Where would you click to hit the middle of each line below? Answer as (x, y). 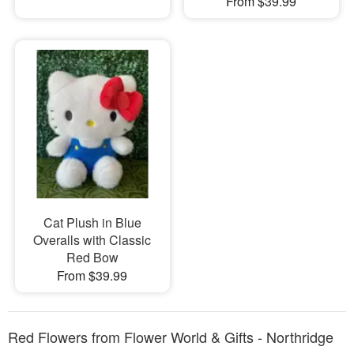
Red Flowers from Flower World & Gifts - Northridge (171, 337)
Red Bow (92, 258)
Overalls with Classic (92, 240)
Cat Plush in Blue (92, 223)
